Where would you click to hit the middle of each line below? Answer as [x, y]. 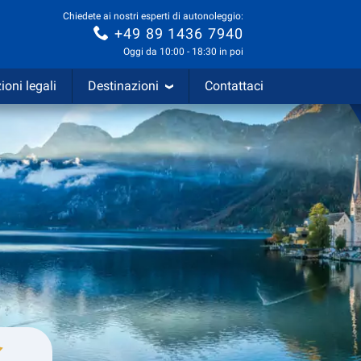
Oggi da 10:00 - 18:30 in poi [183, 52]
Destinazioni [123, 86]
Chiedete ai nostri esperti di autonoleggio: [153, 16]
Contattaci [234, 86]
